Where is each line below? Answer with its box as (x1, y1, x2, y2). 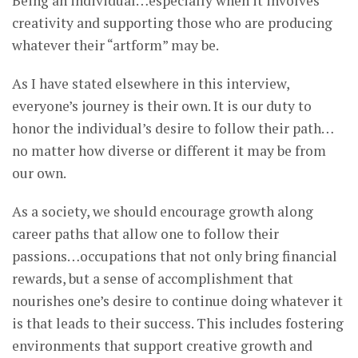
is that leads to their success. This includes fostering (12, 314, 344, 333)
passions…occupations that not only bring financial (12, 247, 337, 266)
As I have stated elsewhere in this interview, (12, 74, 289, 93)
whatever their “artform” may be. (12, 36, 219, 55)
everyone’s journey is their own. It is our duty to (12, 97, 312, 116)
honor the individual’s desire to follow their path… (12, 119, 334, 138)
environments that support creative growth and (12, 336, 312, 356)
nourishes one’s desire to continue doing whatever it (12, 292, 343, 311)
